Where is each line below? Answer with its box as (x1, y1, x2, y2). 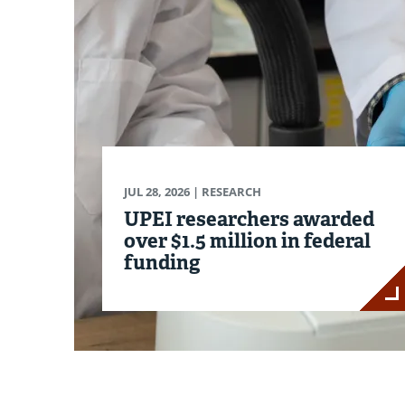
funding (124, 250, 201, 276)
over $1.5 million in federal (124, 228, 371, 254)
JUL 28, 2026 (124, 184, 190, 201)
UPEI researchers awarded (124, 206, 374, 232)
